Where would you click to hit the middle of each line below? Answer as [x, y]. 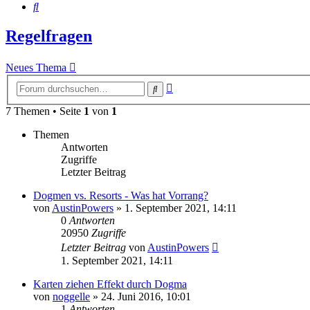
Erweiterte [195, 85]
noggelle [71, 296]
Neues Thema [36, 68]
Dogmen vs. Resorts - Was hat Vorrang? [121, 195]
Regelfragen [49, 36]
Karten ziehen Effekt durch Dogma [110, 284]
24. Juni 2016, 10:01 [146, 296]
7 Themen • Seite [45, 111]
